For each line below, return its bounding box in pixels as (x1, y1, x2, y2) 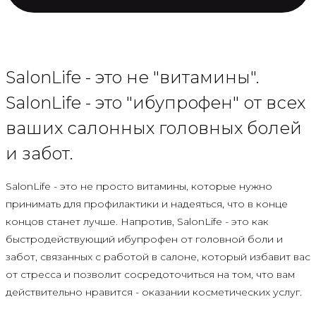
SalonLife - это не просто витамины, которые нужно (6, 179, 272, 193)
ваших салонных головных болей (6, 117, 302, 138)
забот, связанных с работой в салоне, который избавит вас (6, 250, 310, 263)
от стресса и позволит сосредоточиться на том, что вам (6, 267, 295, 281)
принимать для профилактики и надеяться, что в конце (6, 197, 288, 210)
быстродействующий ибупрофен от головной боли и (6, 232, 283, 245)
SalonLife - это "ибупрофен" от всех (6, 92, 305, 113)
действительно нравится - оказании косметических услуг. (6, 285, 302, 298)
